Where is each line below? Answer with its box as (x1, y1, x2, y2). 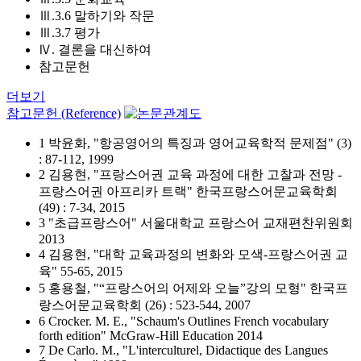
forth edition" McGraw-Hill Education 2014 (39, 329, 263, 342)
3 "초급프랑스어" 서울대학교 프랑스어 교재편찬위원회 (39, 216, 353, 230)
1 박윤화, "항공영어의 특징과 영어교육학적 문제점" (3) (39, 136, 351, 150)
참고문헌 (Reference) (6, 106, 121, 120)
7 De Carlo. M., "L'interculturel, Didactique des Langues (39, 343, 328, 357)
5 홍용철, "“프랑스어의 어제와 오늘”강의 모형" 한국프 (39, 281, 348, 295)
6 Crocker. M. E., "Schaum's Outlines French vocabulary (39, 314, 329, 328)
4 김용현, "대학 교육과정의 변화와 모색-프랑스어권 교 (39, 247, 348, 261)
